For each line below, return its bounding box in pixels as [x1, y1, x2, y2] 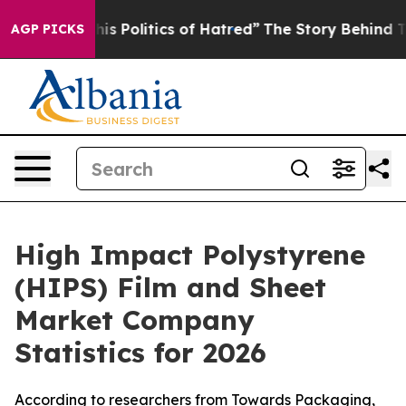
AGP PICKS [11, 21, 84, 37]
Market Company [14, 303, 255, 337]
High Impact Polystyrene [14, 237, 365, 272]
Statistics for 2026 [14, 335, 266, 370]
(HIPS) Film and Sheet [14, 270, 326, 304]
